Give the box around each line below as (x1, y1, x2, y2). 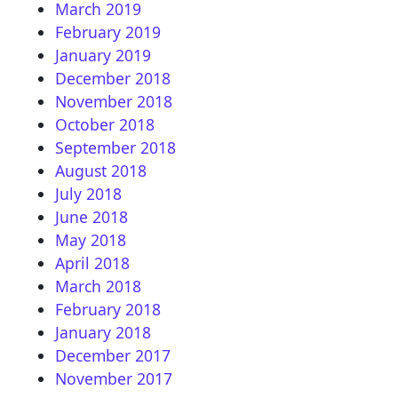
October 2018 (55, 113, 155, 135)
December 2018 (55, 67, 171, 89)
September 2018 (55, 136, 176, 158)
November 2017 (55, 367, 172, 389)
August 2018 (55, 159, 147, 181)
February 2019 (55, 20, 161, 43)
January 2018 (55, 321, 151, 343)
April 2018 (55, 251, 130, 274)
